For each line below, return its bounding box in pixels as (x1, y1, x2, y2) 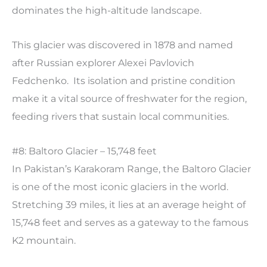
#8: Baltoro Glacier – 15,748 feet (12, 145, 157, 157)
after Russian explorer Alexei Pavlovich (12, 57, 194, 69)
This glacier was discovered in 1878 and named (12, 39, 233, 51)
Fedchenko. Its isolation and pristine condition (12, 75, 235, 87)
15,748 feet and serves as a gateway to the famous (12, 217, 249, 229)
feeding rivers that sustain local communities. (12, 111, 229, 123)
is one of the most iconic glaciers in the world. (12, 181, 231, 193)
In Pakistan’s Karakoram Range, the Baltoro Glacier (12, 163, 251, 175)
